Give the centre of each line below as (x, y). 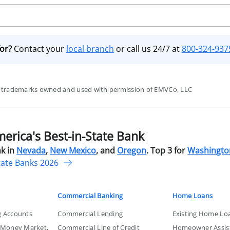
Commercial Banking (90, 195)
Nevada (31, 150)
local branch (90, 49)
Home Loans (193, 195)
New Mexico (73, 150)
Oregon (132, 150)
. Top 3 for (166, 150)
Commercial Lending (90, 213)
